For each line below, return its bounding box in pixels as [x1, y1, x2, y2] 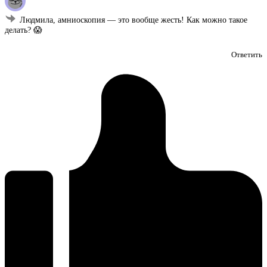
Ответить [231, 51, 262, 60]
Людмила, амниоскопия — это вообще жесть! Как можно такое [20, 15, 247, 25]
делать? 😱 [5, 26, 42, 35]
